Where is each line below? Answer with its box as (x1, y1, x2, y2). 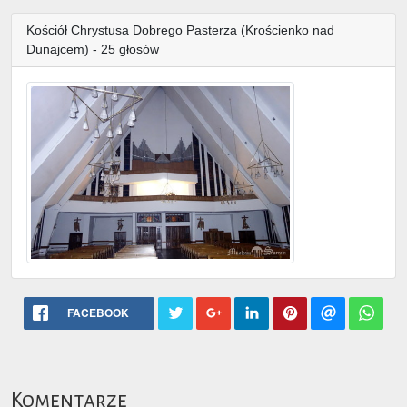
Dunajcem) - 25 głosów (26, 41, 163, 56)
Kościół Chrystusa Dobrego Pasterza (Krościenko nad (26, 22, 334, 37)
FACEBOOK (67, 303, 129, 321)
